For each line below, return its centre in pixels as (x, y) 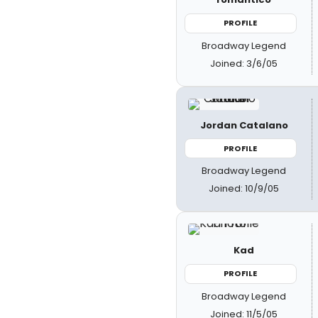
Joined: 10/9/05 (244, 188)
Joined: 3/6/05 (244, 63)
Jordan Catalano (244, 125)
